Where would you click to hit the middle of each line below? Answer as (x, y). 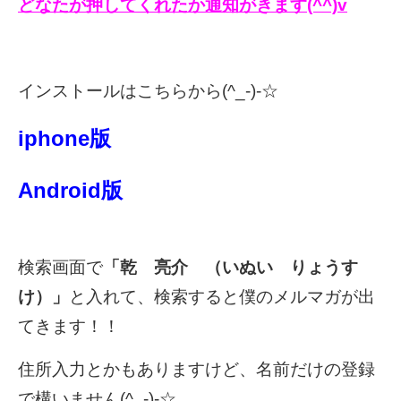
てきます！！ (69, 326)
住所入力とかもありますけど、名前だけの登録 (196, 369)
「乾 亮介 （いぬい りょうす (230, 267)
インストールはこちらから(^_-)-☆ (148, 90)
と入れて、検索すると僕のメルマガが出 (222, 296)
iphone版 (64, 138)
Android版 (70, 190)
